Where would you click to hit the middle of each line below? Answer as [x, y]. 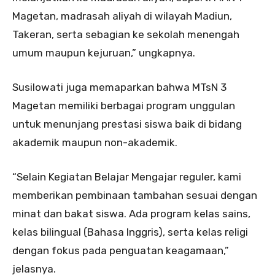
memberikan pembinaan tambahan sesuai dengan [135, 196]
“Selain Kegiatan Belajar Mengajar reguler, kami [127, 177]
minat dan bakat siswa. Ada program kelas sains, [131, 214]
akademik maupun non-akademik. [95, 143]
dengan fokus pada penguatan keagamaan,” [121, 251]
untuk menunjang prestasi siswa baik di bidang [127, 124]
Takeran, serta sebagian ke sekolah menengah [126, 35]
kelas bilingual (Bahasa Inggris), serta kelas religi [130, 232]
